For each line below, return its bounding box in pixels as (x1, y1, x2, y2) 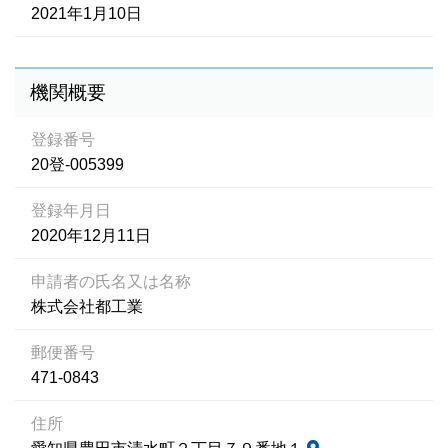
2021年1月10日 (31, 5, 142, 22)
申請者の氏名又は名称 (31, 273, 191, 290)
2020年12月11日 (31, 227, 151, 244)
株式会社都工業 (31, 298, 143, 315)
